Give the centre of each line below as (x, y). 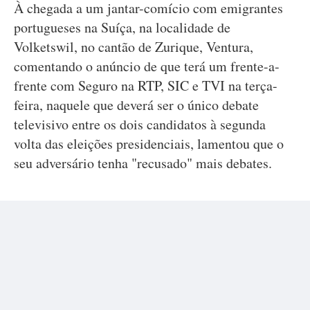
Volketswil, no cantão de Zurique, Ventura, (134, 47)
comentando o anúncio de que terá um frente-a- (147, 66)
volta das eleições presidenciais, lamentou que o (149, 144)
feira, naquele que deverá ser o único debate (136, 105)
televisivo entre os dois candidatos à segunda (140, 124)
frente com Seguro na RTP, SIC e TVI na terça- (146, 85)
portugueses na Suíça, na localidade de (122, 27)
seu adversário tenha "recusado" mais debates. (143, 163)
